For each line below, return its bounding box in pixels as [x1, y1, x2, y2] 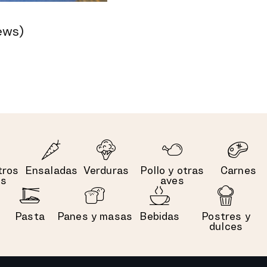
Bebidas [139, 210, 180, 222]
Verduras [83, 164, 129, 176]
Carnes [221, 164, 256, 176]
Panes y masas [57, 210, 133, 222]
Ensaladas [24, 164, 78, 176]
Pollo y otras [140, 164, 204, 176]
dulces [209, 220, 243, 232]
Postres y [201, 210, 250, 222]
